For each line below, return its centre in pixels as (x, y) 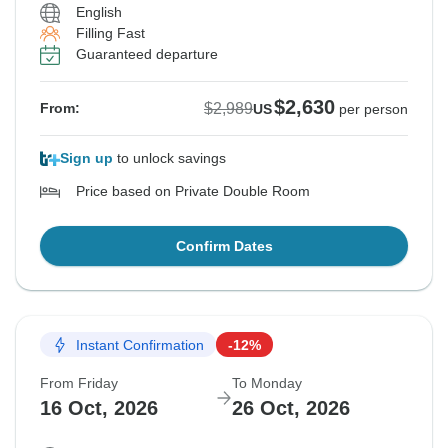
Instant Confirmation (140, 344)
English (99, 12)
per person (373, 109)
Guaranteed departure (147, 54)
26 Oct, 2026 (291, 408)
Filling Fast (110, 33)
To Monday (267, 383)
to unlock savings (169, 158)
